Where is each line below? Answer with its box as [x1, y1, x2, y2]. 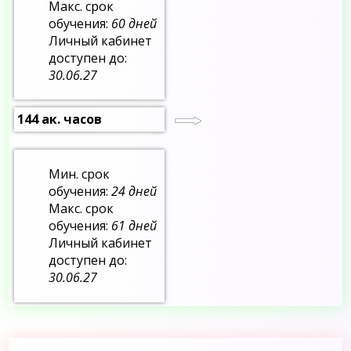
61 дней [111, 217, 157, 235]
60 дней [111, 15, 157, 33]
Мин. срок [49, 165, 110, 183]
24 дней [111, 183, 157, 201]
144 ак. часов [17, 110, 103, 128]
